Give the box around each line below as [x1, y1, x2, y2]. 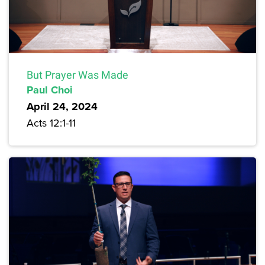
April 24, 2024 [27, 99, 98, 115]
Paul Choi [27, 82, 73, 98]
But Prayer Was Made [27, 69, 128, 82]
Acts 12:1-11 [27, 115, 76, 131]
